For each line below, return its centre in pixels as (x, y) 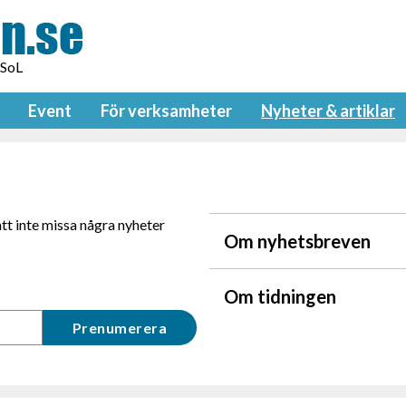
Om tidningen (280, 297)
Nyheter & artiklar (328, 111)
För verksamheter (166, 111)
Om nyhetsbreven (297, 242)
